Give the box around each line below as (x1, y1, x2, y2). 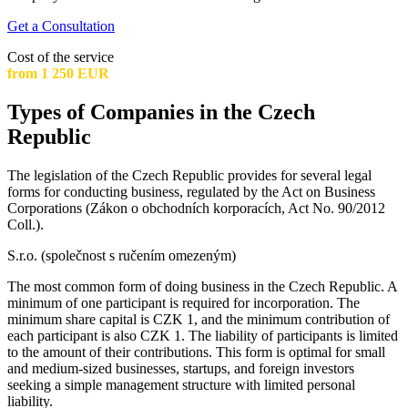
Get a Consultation (7, 17, 115, 34)
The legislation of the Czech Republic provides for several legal (7, 167, 372, 183)
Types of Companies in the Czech (7, 99, 315, 124)
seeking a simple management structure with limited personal (7, 376, 355, 393)
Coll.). (7, 216, 44, 232)
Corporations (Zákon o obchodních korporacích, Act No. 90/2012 (7, 199, 385, 216)
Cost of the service (7, 48, 114, 65)
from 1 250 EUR (7, 65, 109, 81)
